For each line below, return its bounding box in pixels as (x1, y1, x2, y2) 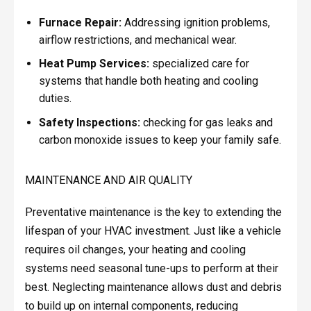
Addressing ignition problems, (121, 15, 270, 29)
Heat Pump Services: (38, 57, 149, 71)
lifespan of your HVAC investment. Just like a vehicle (24, 224, 281, 237)
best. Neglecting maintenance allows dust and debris (24, 280, 282, 294)
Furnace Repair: (38, 15, 121, 29)
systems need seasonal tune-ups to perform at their (24, 261, 278, 275)
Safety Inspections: (38, 115, 140, 129)
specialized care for (149, 57, 249, 71)
